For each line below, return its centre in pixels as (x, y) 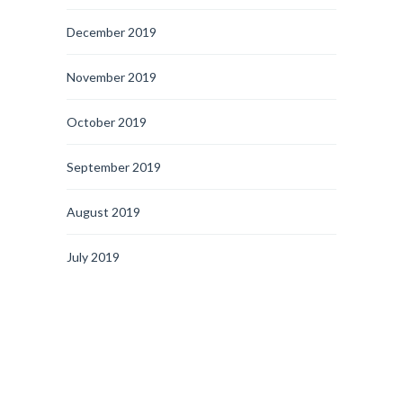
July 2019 (93, 257)
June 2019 (96, 302)
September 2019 (114, 167)
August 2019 (103, 212)
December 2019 (112, 32)
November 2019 (112, 77)
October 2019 (107, 122)
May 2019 (94, 347)
